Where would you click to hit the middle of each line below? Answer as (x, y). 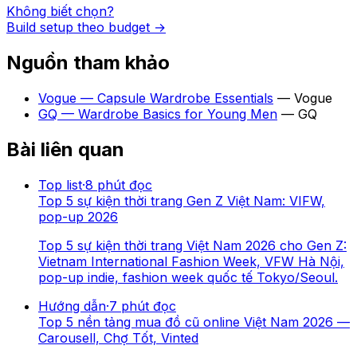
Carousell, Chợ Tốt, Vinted (118, 337)
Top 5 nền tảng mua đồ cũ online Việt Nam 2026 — (194, 322)
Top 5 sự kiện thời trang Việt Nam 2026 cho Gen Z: (192, 245)
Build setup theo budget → (86, 27)
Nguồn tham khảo (88, 63)
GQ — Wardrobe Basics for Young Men (158, 114)
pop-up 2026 (78, 216)
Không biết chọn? (60, 12)
